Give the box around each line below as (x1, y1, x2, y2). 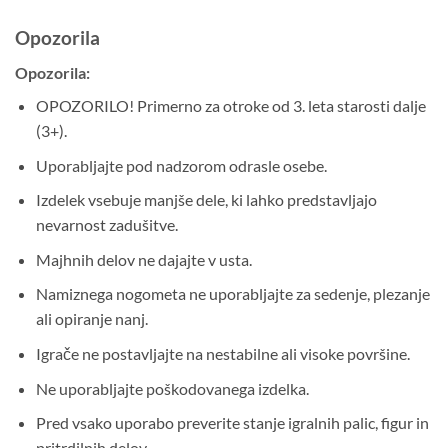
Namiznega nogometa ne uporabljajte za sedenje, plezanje (35, 284, 430, 304)
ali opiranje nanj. (35, 309, 148, 329)
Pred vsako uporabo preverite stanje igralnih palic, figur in (35, 413, 429, 433)
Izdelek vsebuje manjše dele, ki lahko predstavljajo (35, 190, 377, 210)
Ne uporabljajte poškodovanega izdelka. (35, 378, 309, 398)
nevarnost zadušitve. (35, 215, 178, 235)
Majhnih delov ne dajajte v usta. (35, 249, 252, 269)
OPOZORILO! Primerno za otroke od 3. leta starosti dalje (35, 96, 426, 116)
